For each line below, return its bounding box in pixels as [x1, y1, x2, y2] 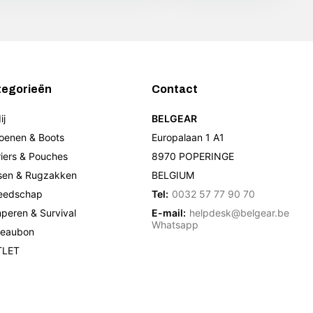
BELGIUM [152, 169, 195, 182]
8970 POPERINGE [152, 150, 235, 163]
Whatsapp [152, 219, 199, 231]
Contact [152, 83, 198, 96]
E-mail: [152, 207, 187, 219]
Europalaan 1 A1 [152, 131, 225, 144]
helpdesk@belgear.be [189, 207, 290, 219]
